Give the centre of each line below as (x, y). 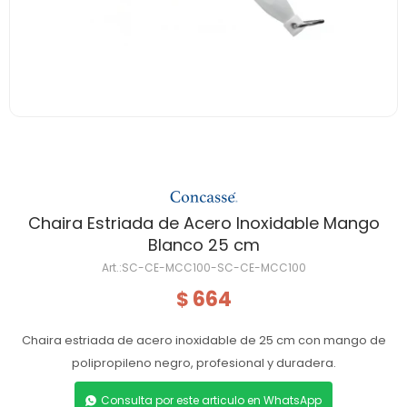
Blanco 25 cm (203, 245)
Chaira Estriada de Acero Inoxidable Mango (203, 223)
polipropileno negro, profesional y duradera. (203, 363)
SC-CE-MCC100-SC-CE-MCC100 (213, 268)
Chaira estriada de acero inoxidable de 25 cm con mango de (203, 340)
